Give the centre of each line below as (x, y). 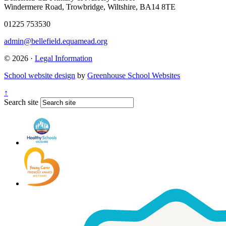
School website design (40, 76)
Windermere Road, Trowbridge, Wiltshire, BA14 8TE (90, 7)
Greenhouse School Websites (134, 76)
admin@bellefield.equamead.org (56, 41)
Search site (21, 102)
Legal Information (64, 59)
